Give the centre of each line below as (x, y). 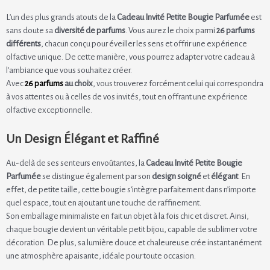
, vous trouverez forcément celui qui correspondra (178, 84)
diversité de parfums (90, 31)
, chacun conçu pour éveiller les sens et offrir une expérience (144, 44)
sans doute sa (30, 31)
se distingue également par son (96, 176)
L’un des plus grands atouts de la (61, 17)
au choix (78, 84)
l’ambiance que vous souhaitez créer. (69, 71)
